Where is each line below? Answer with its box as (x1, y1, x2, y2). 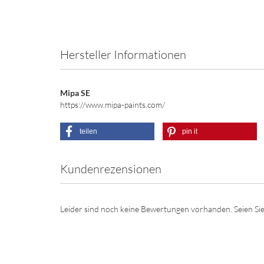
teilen (80, 127, 97, 136)
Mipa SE (60, 88, 90, 98)
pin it (181, 127, 197, 136)
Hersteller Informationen (60, 47, 186, 62)
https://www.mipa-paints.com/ (60, 100, 165, 110)
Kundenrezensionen (60, 161, 161, 176)
